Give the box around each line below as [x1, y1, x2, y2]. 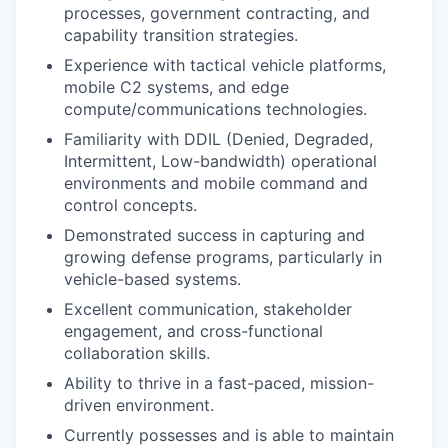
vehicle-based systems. [64, 269, 241, 289]
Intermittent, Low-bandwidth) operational [64, 151, 377, 171]
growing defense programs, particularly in [64, 247, 382, 267]
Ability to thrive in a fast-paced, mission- [64, 373, 374, 393]
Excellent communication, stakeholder [64, 299, 352, 319]
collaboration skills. [64, 343, 210, 363]
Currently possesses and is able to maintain [64, 425, 394, 445]
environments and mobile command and [64, 173, 368, 193]
